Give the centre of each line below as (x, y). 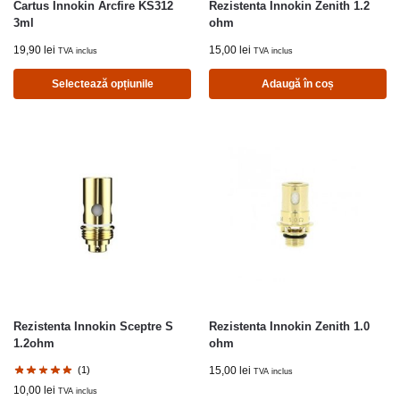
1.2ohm (34, 344)
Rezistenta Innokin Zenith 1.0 (289, 327)
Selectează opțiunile (102, 84)
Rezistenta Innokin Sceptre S (93, 327)
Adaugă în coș (298, 84)
